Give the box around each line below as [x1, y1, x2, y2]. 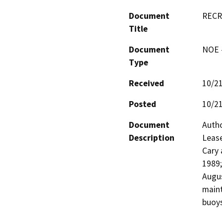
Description [129, 132, 174, 143]
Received [129, 77, 164, 89]
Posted [129, 98, 156, 110]
